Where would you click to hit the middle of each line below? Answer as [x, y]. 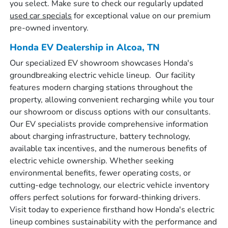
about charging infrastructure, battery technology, [100, 136]
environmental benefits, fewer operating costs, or [101, 173]
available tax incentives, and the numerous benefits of [108, 149]
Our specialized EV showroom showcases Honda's [102, 63]
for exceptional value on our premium [141, 16]
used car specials [41, 16]
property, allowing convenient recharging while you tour [112, 100]
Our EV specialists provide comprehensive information [109, 124]
